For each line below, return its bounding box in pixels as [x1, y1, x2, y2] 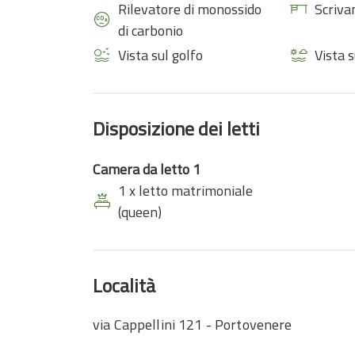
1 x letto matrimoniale [118, 180, 253, 201]
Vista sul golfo [118, 44, 203, 66]
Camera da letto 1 [93, 158, 200, 180]
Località [93, 271, 155, 300]
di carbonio [118, 20, 183, 41]
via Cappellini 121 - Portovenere [93, 314, 292, 335]
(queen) [118, 201, 162, 223]
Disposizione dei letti [93, 114, 260, 143]
